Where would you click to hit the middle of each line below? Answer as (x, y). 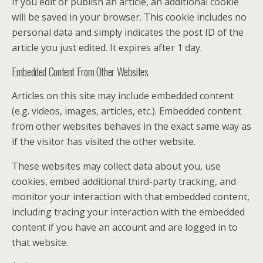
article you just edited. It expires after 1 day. (107, 48)
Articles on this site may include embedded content (123, 96)
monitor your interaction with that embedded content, (131, 197)
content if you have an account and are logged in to (125, 227)
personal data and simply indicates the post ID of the (128, 32)
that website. (40, 242)
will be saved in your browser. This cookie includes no (129, 17)
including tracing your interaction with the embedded (128, 212)
